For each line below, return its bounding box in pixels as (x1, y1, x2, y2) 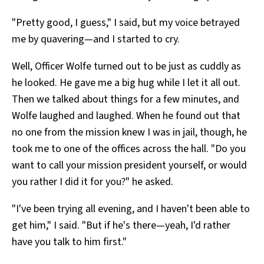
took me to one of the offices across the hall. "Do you (12, 141, 246, 157)
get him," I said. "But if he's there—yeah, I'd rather (12, 218, 230, 233)
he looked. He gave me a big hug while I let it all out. (12, 75, 240, 91)
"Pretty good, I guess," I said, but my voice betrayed (12, 15, 240, 31)
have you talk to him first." (12, 235, 127, 250)
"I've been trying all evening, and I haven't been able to (12, 202, 250, 217)
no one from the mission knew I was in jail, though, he (12, 125, 247, 140)
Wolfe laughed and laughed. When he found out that (12, 108, 240, 124)
